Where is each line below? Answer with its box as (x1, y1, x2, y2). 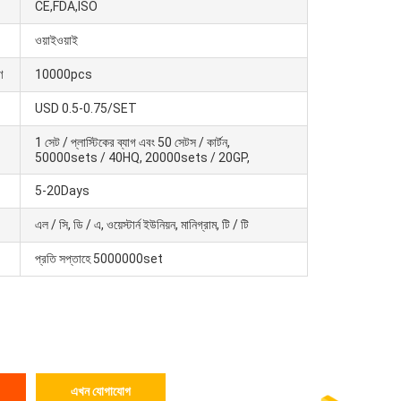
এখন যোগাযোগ (71, 384, 131, 398)
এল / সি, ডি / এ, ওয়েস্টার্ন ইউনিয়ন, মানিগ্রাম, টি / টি (35, 218, 249, 232)
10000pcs (35, 67, 92, 81)
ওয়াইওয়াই (35, 33, 78, 47)
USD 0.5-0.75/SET (35, 101, 137, 115)
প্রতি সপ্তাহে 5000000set (35, 252, 163, 266)
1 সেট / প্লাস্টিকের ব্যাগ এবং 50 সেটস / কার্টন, (35, 135, 230, 149)
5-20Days (35, 183, 90, 198)
